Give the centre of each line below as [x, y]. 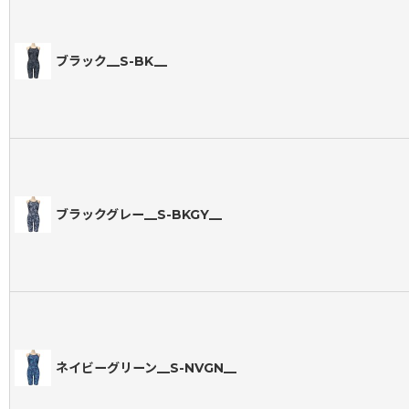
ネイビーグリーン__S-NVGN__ [146, 368]
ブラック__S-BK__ [111, 62]
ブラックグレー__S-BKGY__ [139, 215]
